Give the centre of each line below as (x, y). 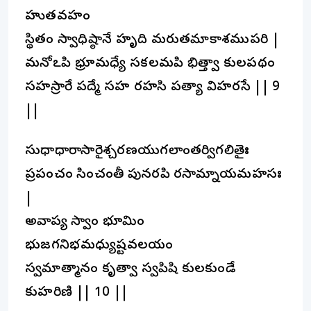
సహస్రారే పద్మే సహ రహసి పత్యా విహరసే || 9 (153, 87)
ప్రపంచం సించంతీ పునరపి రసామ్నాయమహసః (154, 175)
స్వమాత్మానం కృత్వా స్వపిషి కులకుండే (131, 269)
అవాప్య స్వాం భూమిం (85, 222)
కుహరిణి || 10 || (77, 293)
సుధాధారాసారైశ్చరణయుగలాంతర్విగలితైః (137, 151)
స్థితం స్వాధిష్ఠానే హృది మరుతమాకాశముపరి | (152, 40)
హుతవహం (58, 17)
